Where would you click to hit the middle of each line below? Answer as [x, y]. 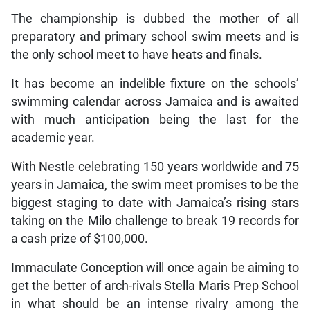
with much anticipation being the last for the [155, 119]
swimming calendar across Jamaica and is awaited [155, 101]
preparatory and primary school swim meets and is [155, 36]
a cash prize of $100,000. [79, 238]
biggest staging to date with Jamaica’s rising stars [155, 202]
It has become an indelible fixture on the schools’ [155, 83]
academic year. [53, 137]
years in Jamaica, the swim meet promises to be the [155, 184]
